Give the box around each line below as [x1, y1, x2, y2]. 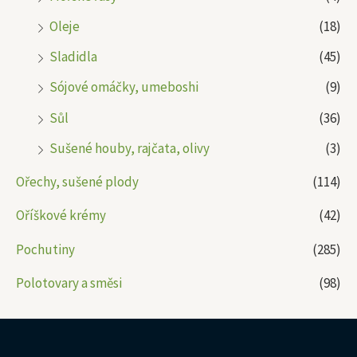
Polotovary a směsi [16, 273, 122, 292]
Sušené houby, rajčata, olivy [49, 139, 210, 157]
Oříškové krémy [16, 206, 106, 225]
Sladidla [49, 48, 97, 66]
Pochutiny [16, 240, 75, 258]
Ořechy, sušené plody [16, 173, 139, 191]
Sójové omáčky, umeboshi [49, 78, 198, 96]
